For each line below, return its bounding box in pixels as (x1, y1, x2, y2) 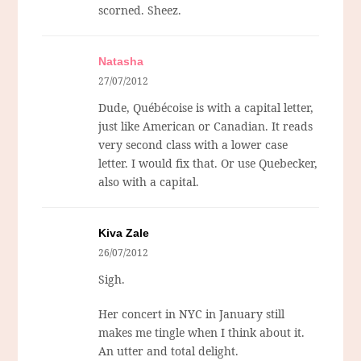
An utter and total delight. (98, 343, 239, 359)
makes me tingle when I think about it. (98, 325, 305, 341)
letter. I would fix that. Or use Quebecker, (98, 156, 318, 172)
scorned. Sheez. (98, 2, 182, 19)
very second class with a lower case (98, 137, 288, 153)
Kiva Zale (98, 226, 150, 240)
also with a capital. (98, 174, 200, 190)
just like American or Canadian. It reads (98, 118, 313, 135)
